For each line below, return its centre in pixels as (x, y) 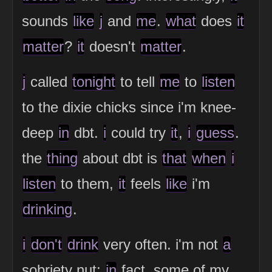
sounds (47, 21)
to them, (87, 184)
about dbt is (120, 158)
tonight (94, 82)
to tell (138, 82)
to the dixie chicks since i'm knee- (129, 107)
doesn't (112, 47)
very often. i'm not (161, 245)
